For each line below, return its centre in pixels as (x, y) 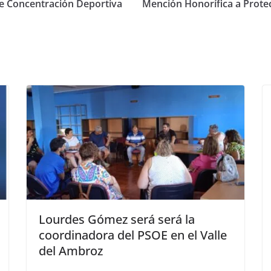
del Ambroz (71, 251)
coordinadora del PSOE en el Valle (133, 235)
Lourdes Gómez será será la (117, 220)
